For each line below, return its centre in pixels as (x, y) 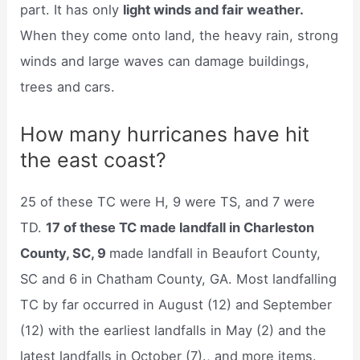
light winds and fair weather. (213, 10)
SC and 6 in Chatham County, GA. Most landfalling (179, 278)
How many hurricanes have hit (165, 134)
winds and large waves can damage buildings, (165, 61)
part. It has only (72, 10)
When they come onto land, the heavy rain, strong (180, 36)
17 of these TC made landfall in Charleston (180, 227)
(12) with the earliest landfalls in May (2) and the (174, 330)
